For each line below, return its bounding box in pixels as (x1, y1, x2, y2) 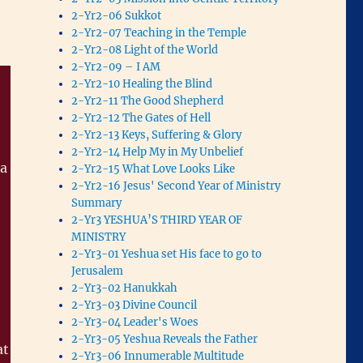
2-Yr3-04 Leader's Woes (71, 314, 199, 329)
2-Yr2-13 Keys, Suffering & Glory (71, 127, 242, 142)
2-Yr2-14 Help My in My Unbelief (71, 144, 244, 159)
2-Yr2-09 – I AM (71, 59, 161, 74)
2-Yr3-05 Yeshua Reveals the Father (71, 331, 258, 346)
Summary (71, 195, 122, 210)
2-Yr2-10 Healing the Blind (71, 76, 213, 91)
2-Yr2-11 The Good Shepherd (71, 93, 224, 108)
